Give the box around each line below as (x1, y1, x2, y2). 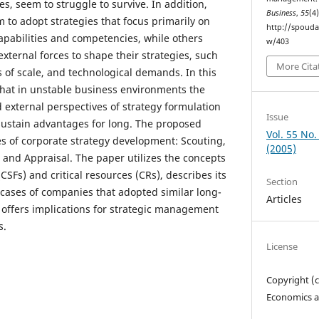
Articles (266, 192, 303, 206)
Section (266, 174, 298, 188)
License (266, 239, 298, 253)
